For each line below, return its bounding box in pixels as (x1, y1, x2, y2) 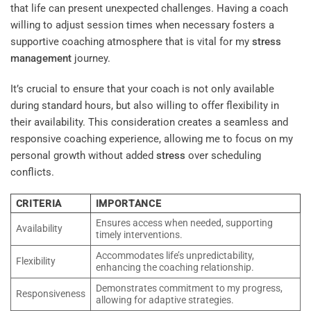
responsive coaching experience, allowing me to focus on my (10, 132, 293, 145)
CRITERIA (15, 198, 62, 210)
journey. (72, 52, 110, 65)
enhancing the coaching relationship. (95, 262, 254, 274)
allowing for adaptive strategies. (95, 294, 234, 306)
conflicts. (10, 165, 54, 178)
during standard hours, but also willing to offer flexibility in (10, 99, 279, 112)
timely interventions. (95, 229, 183, 241)
